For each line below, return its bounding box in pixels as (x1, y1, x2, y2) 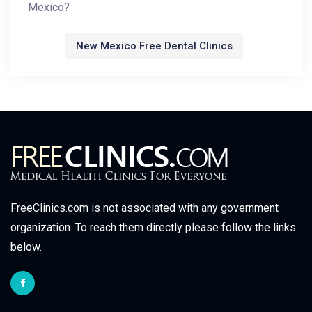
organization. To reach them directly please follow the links (10, 221, 296, 234)
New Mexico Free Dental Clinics (76, 40, 233, 52)
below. (10, 240, 42, 253)
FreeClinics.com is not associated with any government (10, 201, 279, 214)
